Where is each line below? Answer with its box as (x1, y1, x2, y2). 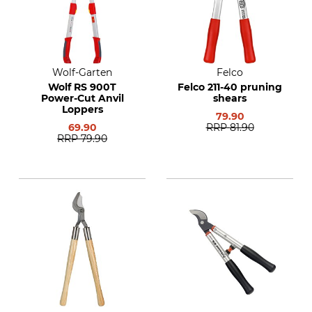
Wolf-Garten (52, 66, 112, 79)
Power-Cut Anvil (40, 92, 124, 104)
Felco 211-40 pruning (178, 81, 282, 93)
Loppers (61, 103, 103, 116)
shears (213, 92, 247, 104)
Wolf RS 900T (48, 81, 116, 93)
